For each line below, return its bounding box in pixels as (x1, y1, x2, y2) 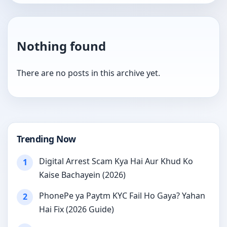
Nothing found (17, 37, 106, 54)
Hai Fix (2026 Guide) (39, 203, 114, 215)
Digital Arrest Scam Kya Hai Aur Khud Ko (39, 155, 193, 167)
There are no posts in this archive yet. (17, 67, 160, 79)
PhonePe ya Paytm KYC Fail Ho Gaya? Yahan (39, 190, 205, 201)
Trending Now (17, 132, 76, 145)
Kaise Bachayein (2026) (39, 169, 126, 180)
